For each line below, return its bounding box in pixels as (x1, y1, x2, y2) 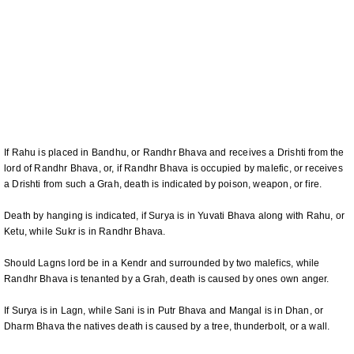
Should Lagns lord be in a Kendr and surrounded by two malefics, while (4, 258, 320, 269)
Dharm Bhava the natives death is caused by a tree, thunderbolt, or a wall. (4, 321, 330, 332)
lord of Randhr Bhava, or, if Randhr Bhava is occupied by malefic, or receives (4, 163, 343, 174)
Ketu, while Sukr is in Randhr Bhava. (4, 226, 166, 237)
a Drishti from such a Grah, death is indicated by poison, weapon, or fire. (4, 179, 322, 190)
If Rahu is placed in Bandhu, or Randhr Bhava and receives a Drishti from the (4, 147, 345, 158)
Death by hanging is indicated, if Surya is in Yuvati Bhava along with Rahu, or (4, 210, 345, 221)
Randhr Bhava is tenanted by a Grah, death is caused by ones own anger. (4, 273, 330, 284)
